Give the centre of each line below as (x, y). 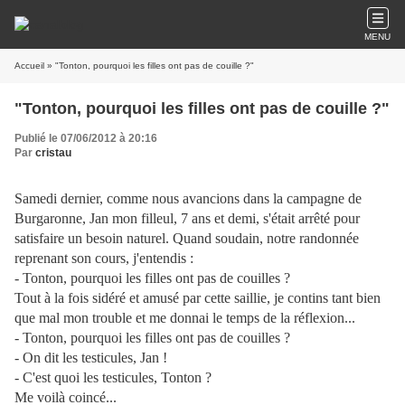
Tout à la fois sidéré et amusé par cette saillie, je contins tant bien (198, 298)
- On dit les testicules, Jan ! (91, 358)
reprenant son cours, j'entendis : (104, 258)
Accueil (29, 66)
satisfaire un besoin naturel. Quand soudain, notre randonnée (187, 238)
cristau (53, 153)
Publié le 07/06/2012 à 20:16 (86, 138)
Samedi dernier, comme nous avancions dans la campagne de (188, 198)
